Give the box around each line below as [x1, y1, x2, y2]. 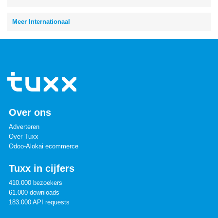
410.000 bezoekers [9, 179, 62, 186]
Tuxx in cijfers [9, 163, 74, 174]
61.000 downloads [9, 189, 59, 196]
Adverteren [9, 123, 39, 130]
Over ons [9, 107, 51, 118]
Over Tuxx [9, 133, 38, 140]
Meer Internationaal [12, 18, 70, 25]
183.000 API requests [9, 199, 70, 206]
